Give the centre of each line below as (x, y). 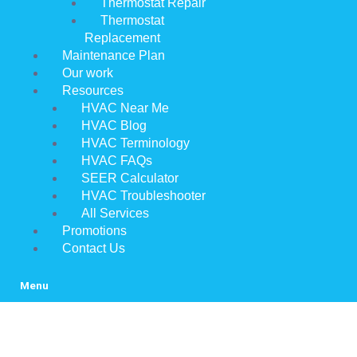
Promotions (94, 231)
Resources (93, 91)
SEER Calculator (130, 178)
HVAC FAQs (117, 161)
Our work (88, 73)
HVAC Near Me (125, 108)
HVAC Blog (114, 126)
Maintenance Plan (114, 56)
